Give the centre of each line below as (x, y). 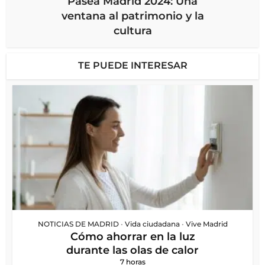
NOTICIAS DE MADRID (78, 224)
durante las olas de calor (132, 251)
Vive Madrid (206, 224)
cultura (132, 31)
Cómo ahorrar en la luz (132, 237)
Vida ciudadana (152, 224)
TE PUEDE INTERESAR (132, 66)
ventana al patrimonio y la (132, 16)
